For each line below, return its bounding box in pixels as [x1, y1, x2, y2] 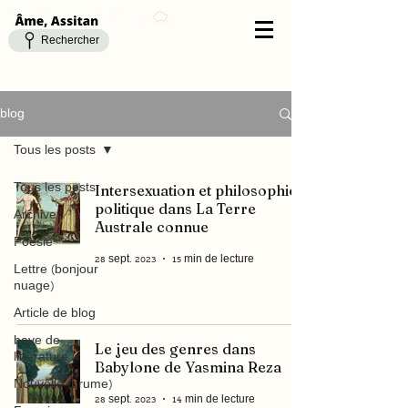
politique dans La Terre [95, 199, 256, 218]
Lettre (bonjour [14, 264, 98, 278]
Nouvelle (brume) [14, 379, 112, 393]
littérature [14, 352, 68, 365]
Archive [14, 209, 56, 223]
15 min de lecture [172, 254, 254, 266]
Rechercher [41, 36, 99, 47]
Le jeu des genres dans [95, 340, 256, 358]
